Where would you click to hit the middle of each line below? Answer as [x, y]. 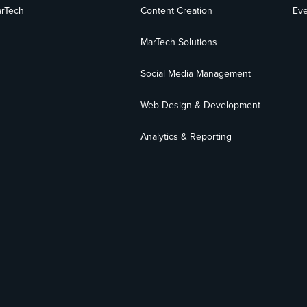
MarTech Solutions [179, 42]
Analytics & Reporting [186, 137]
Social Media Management [196, 74]
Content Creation [177, 11]
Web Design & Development [201, 105]
